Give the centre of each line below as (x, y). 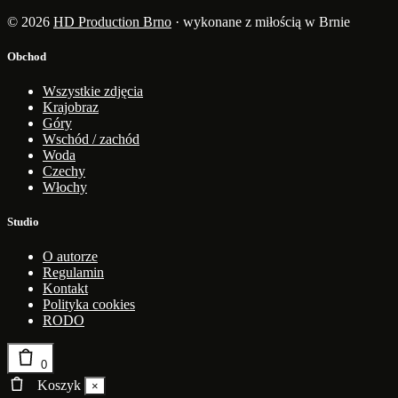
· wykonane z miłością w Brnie (261, 21)
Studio (23, 222)
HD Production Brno (112, 21)
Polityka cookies (89, 305)
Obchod (27, 56)
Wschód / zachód (91, 139)
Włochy (65, 187)
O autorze (70, 257)
